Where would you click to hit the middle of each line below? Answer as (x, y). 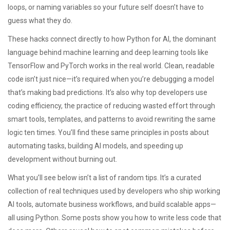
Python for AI (148, 39)
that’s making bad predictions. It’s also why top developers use (108, 92)
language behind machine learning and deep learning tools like (108, 52)
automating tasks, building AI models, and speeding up (95, 146)
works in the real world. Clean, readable (151, 66)
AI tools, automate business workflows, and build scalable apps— (112, 204)
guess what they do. (40, 21)
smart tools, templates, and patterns (67, 119)
